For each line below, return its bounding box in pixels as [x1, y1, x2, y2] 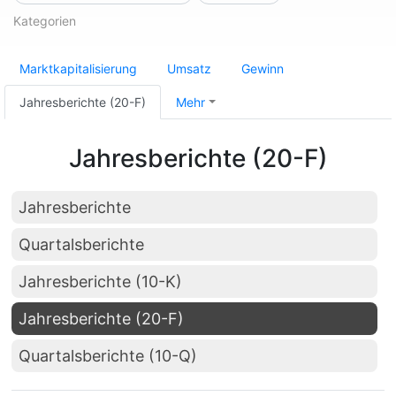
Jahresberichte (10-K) [19, 272, 182, 291]
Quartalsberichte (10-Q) [19, 346, 197, 365]
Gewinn [241, 61, 284, 76]
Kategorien [13, 13, 76, 28]
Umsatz [167, 61, 211, 76]
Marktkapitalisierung [19, 61, 137, 76]
